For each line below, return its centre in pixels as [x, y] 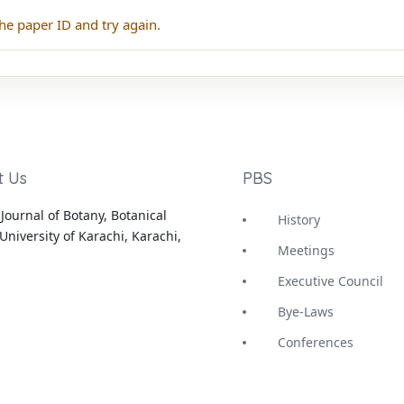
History [299, 219]
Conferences [316, 342]
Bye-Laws [306, 311]
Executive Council [331, 280]
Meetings [306, 250]
